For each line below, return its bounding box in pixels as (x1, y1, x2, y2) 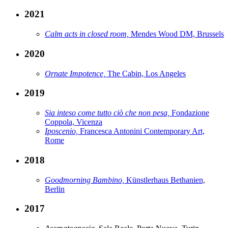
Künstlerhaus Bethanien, (126, 175, 205, 184)
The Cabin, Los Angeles (107, 69, 186, 78)
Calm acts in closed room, (45, 30, 131, 39)
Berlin (45, 184, 65, 193)
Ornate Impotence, (45, 69, 107, 78)
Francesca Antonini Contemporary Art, (80, 127, 205, 136)
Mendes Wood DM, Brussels (131, 30, 224, 39)
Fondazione (172, 108, 209, 118)
